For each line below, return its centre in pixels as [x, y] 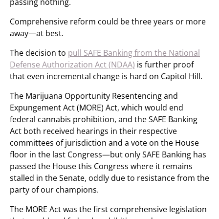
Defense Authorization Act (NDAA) [72, 65]
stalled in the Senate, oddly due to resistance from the [109, 178]
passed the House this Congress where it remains [101, 166]
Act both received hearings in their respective [93, 131]
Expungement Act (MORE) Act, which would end [97, 108]
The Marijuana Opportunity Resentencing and [94, 96]
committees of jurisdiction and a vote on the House [104, 143]
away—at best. [37, 33]
